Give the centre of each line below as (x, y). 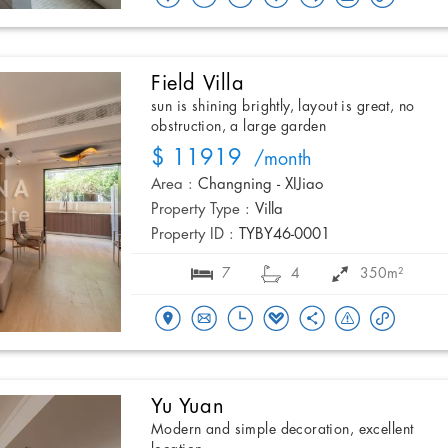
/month (277, 159)
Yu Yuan (188, 406)
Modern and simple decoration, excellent (282, 429)
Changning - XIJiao (260, 184)
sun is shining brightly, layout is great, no (283, 106)
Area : (172, 184)
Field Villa (198, 83)
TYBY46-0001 (284, 234)
